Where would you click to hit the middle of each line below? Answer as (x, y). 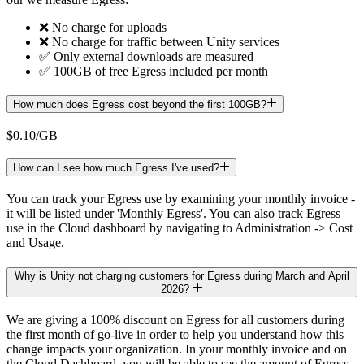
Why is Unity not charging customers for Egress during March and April (182, 275)
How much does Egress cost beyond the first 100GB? (140, 105)
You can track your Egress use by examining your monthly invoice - (181, 199)
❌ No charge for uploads (103, 28)
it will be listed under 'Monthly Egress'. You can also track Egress (173, 214)
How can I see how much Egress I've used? (116, 168)
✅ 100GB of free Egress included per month (154, 71)
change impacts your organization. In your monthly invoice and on (177, 349)
